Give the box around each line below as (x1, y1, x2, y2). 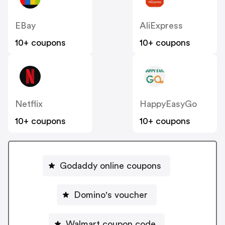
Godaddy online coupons (60, 161, 161, 170)
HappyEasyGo (140, 99, 197, 109)
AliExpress (140, 21, 183, 31)
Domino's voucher (73, 190, 148, 199)
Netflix (15, 99, 43, 109)
